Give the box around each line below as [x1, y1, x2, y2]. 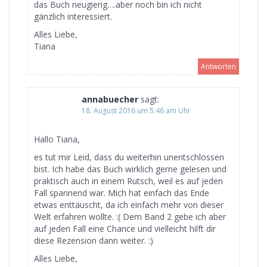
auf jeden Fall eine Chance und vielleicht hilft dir [34, 222, 216, 234]
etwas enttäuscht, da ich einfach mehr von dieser [34, 198, 223, 210]
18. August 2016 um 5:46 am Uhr [82, 105, 191, 116]
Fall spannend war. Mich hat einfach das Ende [34, 187, 209, 198]
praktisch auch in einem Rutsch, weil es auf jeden [34, 175, 223, 187]
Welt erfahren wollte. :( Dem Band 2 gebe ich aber [34, 210, 226, 222]
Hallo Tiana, [34, 133, 80, 145]
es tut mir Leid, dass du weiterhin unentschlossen [34, 151, 224, 163]
